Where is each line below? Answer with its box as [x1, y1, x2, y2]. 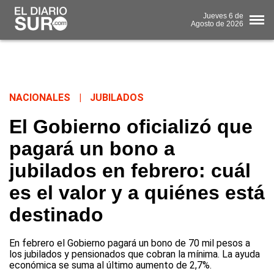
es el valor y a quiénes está [9, 182, 265, 204]
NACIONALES [9, 92, 70, 104]
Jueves [203, 11, 227, 20]
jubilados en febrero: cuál [9, 160, 251, 182]
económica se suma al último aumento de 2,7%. [9, 259, 212, 272]
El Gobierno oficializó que [9, 116, 253, 138]
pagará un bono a [9, 138, 175, 160]
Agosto [191, 19, 214, 28]
